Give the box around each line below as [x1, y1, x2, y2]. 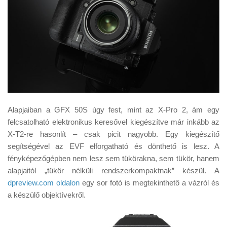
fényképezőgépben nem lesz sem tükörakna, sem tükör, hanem [8, 154, 219, 163]
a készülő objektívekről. [8, 190, 86, 199]
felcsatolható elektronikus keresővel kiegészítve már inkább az [8, 117, 219, 126]
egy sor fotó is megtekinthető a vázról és [80, 178, 219, 187]
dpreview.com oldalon [8, 178, 80, 187]
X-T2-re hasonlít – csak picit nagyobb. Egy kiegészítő [8, 129, 219, 138]
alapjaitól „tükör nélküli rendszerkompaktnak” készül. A [8, 166, 219, 175]
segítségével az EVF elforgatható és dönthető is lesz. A [8, 141, 219, 150]
